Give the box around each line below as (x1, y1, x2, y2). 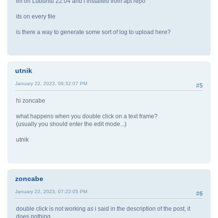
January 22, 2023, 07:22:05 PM (15, 188, 87, 194)
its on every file (16, 13, 55, 20)
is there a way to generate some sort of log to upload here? (16, 29, 171, 36)
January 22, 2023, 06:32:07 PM (15, 81, 87, 87)
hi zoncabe (16, 97, 45, 105)
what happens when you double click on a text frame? (16, 113, 158, 120)
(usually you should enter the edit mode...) (16, 121, 127, 128)
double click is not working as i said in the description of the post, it (16, 205, 190, 212)
